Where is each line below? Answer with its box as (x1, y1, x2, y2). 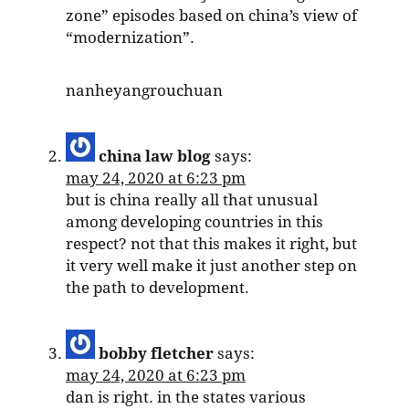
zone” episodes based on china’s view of (66, 6, 357, 26)
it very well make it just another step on (66, 257, 357, 276)
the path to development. (66, 278, 249, 298)
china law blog (99, 147, 211, 166)
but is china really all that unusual (66, 191, 318, 210)
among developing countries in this (66, 213, 323, 232)
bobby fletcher (99, 344, 214, 363)
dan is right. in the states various (66, 388, 306, 407)
